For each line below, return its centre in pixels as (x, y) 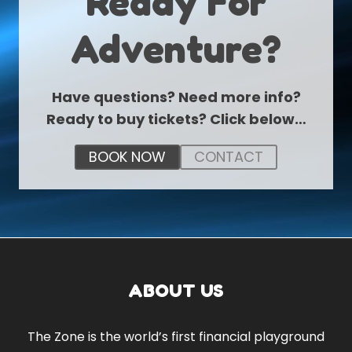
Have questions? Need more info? (176, 97)
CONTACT (229, 157)
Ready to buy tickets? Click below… (176, 119)
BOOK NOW (127, 157)
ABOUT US (176, 290)
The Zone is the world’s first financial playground (176, 336)
